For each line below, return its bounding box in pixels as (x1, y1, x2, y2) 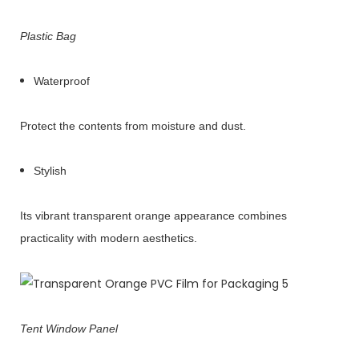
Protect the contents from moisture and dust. (20, 119, 246, 132)
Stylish (33, 163, 67, 177)
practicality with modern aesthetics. (20, 231, 197, 244)
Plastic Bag (20, 29, 76, 42)
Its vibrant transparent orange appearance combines (20, 208, 287, 222)
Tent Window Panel (20, 322, 118, 336)
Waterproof (33, 74, 90, 87)
